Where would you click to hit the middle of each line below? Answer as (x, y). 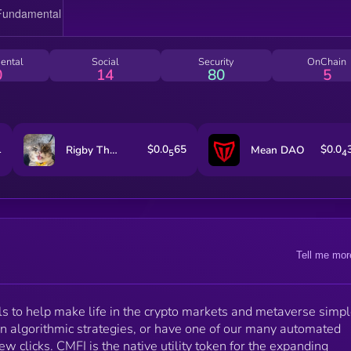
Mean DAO (278, 150)
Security (216, 62)
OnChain (327, 62)
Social (105, 62)
